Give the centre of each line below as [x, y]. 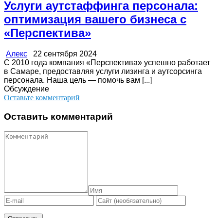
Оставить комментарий [58, 117]
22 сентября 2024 [62, 54]
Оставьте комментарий [42, 98]
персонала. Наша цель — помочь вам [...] [78, 80]
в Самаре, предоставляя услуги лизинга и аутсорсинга [103, 72]
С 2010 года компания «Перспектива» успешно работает [107, 63]
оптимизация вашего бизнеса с [95, 19]
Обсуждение [27, 89]
